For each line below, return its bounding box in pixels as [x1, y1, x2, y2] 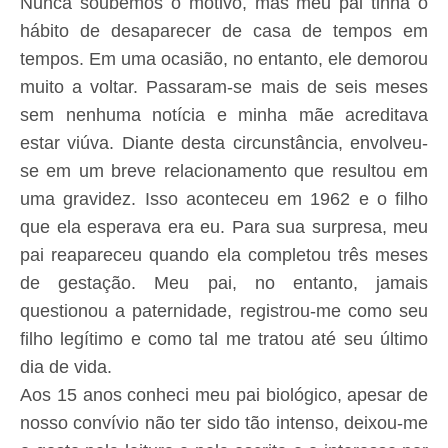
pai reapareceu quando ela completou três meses [20, 245, 428, 265]
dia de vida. [20, 357, 112, 377]
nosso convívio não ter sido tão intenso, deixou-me [20, 413, 428, 433]
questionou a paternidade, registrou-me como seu [20, 301, 428, 321]
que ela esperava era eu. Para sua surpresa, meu [20, 217, 428, 237]
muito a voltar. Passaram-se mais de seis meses [20, 77, 428, 97]
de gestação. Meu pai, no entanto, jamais [20, 273, 428, 293]
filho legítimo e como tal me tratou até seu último [20, 329, 428, 349]
